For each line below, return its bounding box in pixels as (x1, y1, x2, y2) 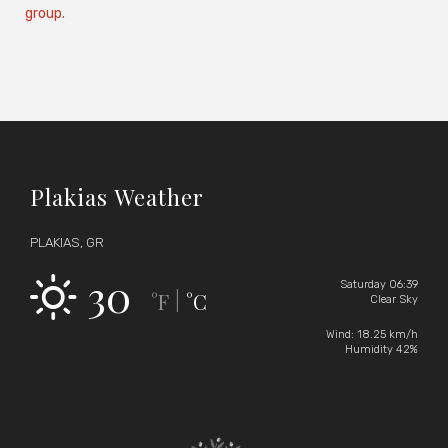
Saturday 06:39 (340, 277, 418, 291)
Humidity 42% (345, 342, 418, 356)
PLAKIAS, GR (30, 235, 104, 251)
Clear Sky (370, 292, 418, 306)
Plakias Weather (30, 181, 204, 212)
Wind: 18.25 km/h (326, 327, 418, 341)
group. (25, 4, 65, 22)
